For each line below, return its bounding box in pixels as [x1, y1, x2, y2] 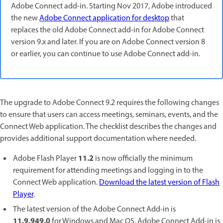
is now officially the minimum [94, 153, 193, 165]
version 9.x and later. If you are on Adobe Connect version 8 [11, 36, 205, 48]
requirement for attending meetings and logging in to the [13, 165, 203, 177]
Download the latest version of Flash [99, 177, 220, 189]
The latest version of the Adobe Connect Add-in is [13, 204, 176, 216]
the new [11, 12, 39, 24]
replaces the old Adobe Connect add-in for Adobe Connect [11, 24, 204, 36]
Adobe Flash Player [13, 153, 78, 165]
